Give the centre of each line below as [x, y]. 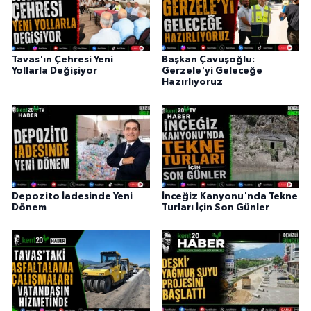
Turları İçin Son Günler [215, 207]
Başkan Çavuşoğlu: [208, 59]
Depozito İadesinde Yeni [72, 196]
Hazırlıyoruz [192, 82]
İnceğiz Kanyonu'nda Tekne [229, 196]
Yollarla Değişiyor [54, 70]
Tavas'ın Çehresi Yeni [62, 59]
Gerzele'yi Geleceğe [212, 70]
